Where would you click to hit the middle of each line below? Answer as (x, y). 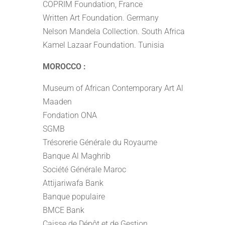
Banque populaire (74, 197)
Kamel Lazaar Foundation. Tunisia (104, 45)
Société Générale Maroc (85, 170)
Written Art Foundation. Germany (101, 18)
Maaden (58, 102)
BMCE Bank (64, 210)
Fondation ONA (70, 115)
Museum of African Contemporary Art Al (113, 88)
